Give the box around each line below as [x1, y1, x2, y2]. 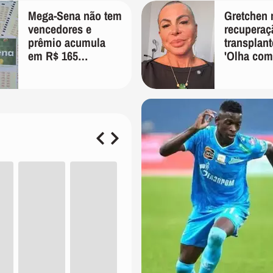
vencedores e [28, 21, 91, 37]
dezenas [28, 74, 67, 91]
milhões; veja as [28, 61, 106, 77]
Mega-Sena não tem [28, 7, 122, 24]
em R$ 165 [28, 48, 78, 64]
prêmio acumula [28, 34, 105, 51]
